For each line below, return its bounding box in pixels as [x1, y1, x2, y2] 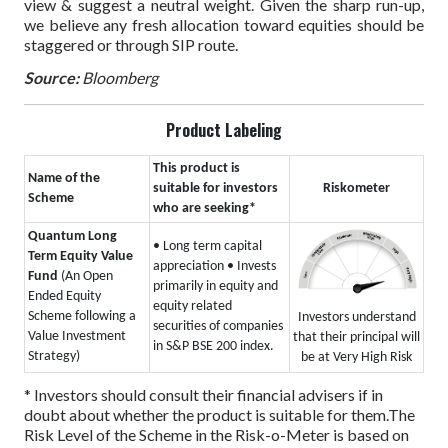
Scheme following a [28, 308, 136, 324]
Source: [24, 67, 79, 87]
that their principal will [293, 330, 420, 346]
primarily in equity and [153, 278, 278, 294]
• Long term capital [153, 238, 262, 254]
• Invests [227, 258, 276, 274]
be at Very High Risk [301, 350, 412, 366]
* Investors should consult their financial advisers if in [24, 385, 383, 405]
